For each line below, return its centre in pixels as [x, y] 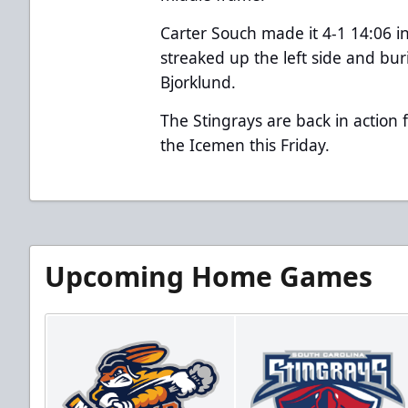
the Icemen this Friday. [245, 144]
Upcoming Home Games [209, 276]
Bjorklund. [199, 82]
